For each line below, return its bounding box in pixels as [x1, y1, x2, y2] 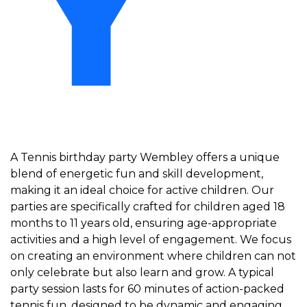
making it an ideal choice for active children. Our [10, 184, 274, 197]
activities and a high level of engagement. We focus [10, 233, 291, 246]
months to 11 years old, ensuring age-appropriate [10, 217, 277, 230]
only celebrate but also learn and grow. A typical [10, 266, 274, 279]
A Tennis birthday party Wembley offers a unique [10, 151, 280, 164]
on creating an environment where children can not [10, 249, 296, 262]
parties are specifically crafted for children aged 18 [10, 200, 285, 213]
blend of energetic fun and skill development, [10, 167, 263, 180]
